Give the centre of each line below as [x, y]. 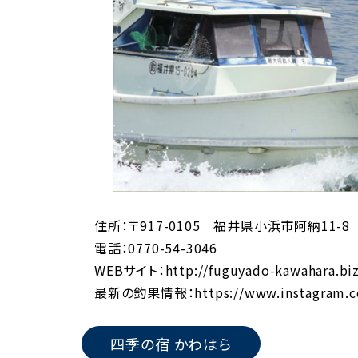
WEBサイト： [130, 270]
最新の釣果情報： [145, 293]
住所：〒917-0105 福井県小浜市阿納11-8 [222, 226]
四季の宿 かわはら [171, 344]
